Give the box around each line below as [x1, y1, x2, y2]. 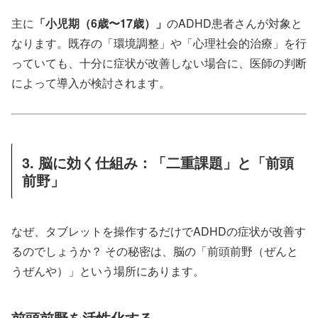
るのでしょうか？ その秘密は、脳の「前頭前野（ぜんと [11, 243, 298, 260]
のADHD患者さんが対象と [167, 15, 302, 32]
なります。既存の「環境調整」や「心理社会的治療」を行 [11, 35, 307, 52]
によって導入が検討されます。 [11, 75, 170, 92]
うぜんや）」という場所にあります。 [11, 263, 204, 280]
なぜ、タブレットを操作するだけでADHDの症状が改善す [11, 223, 306, 240]
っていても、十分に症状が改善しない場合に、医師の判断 [11, 55, 307, 72]
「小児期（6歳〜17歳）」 [34, 15, 167, 32]
